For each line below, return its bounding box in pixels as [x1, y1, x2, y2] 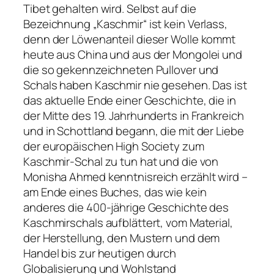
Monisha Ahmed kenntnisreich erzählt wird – [23, 168, 248, 185]
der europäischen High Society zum [23, 138, 204, 154]
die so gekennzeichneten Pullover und [23, 61, 219, 78]
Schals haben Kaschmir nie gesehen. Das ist [23, 76, 247, 93]
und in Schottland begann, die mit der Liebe [23, 122, 244, 139]
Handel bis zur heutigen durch [23, 245, 177, 261]
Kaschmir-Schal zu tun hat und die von [23, 153, 219, 169]
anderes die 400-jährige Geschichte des [23, 199, 229, 215]
